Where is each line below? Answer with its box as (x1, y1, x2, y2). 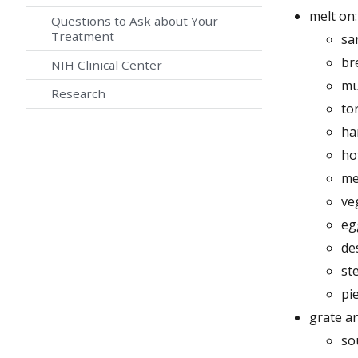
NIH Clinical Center (51, 57, 162, 74)
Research (51, 86, 105, 102)
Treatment (51, 28, 114, 45)
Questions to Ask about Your (51, 13, 218, 30)
